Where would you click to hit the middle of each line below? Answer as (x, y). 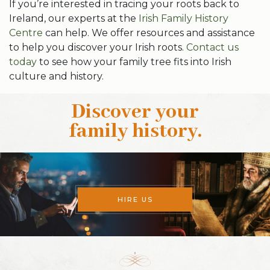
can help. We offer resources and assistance (149, 33)
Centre (26, 33)
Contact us (212, 47)
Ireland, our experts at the (73, 18)
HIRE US (135, 200)
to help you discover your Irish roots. (96, 47)
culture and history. (58, 76)
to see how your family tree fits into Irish (134, 62)
